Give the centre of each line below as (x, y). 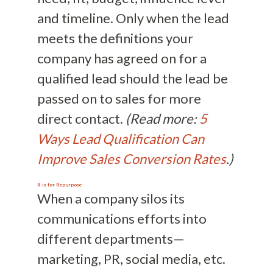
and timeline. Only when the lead (133, 18)
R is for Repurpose (59, 184)
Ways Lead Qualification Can (120, 138)
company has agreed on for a (122, 58)
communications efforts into (122, 218)
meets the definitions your (115, 38)
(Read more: (162, 118)
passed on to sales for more (119, 98)
